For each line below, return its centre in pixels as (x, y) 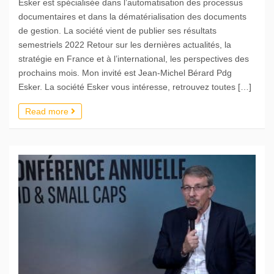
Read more (48, 111)
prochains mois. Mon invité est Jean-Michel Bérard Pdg (125, 72)
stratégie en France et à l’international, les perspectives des (134, 58)
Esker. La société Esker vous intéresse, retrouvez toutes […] (135, 87)
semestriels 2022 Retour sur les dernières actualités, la (125, 44)
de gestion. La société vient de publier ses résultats (117, 30)
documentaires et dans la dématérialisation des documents (132, 16)
